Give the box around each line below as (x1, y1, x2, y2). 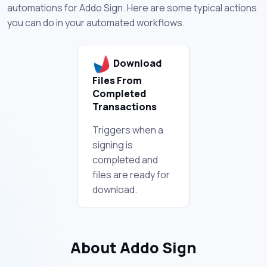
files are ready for (92, 167, 170, 181)
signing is (92, 138, 133, 151)
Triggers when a (92, 123, 163, 136)
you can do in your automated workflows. (7, 15, 185, 29)
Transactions (92, 100, 157, 113)
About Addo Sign (70, 237, 197, 258)
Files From (92, 73, 142, 87)
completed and (92, 153, 158, 166)
